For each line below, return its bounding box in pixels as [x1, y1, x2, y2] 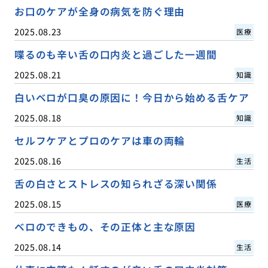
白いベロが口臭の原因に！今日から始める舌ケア [14, 90, 249, 105]
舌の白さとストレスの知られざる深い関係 [14, 176, 217, 191]
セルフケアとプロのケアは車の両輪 [14, 133, 185, 148]
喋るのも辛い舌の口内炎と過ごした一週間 [14, 47, 217, 62]
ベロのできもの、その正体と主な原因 [14, 220, 196, 234]
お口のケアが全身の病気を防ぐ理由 [14, 4, 185, 19]
